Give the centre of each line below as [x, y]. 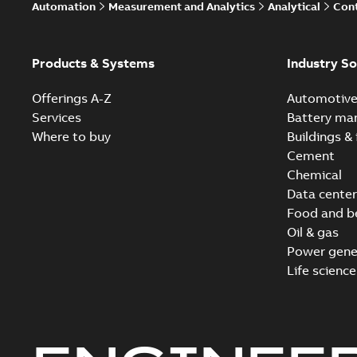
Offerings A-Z [72, 98]
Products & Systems [93, 63]
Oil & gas [312, 231]
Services [57, 117]
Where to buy [71, 136]
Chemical [314, 174]
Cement [310, 155]
